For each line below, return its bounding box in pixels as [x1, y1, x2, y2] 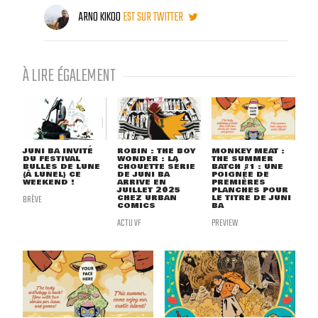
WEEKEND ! [23, 176, 75, 189]
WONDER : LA [116, 153, 178, 165]
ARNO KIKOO [78, 8, 121, 28]
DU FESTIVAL [23, 153, 80, 165]
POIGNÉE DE [211, 168, 269, 181]
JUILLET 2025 [116, 184, 180, 197]
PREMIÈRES [211, 176, 265, 189]
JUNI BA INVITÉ [23, 145, 93, 158]
